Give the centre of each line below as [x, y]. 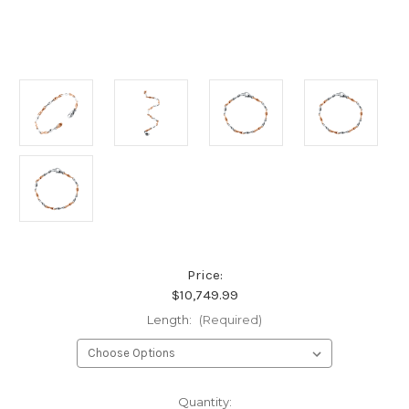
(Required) [230, 320]
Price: [204, 275]
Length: [171, 320]
